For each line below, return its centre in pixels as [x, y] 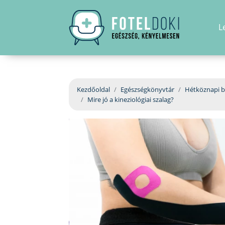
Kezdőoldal [93, 89]
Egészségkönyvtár [147, 89]
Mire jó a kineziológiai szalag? [131, 99]
